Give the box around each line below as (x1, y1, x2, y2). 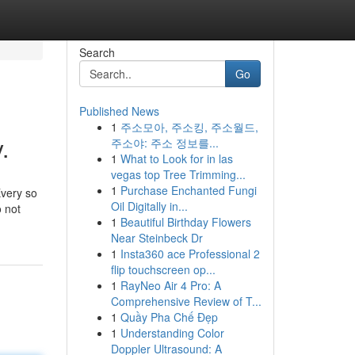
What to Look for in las (120, 151, 233, 166)
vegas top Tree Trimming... (110, 166, 246, 182)
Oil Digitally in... (110, 198, 188, 214)
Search (78, 44, 115, 60)
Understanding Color (120, 325, 224, 341)
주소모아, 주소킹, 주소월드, (120, 119, 258, 135)
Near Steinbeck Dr (110, 230, 203, 246)
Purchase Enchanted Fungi (120, 182, 257, 198)
